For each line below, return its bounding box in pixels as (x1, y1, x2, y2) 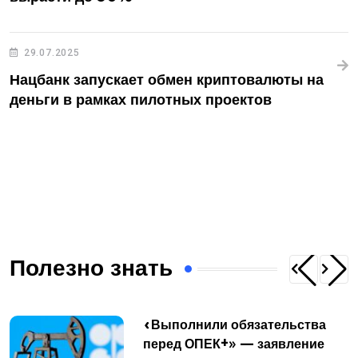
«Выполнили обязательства (143, 317, 326, 332)
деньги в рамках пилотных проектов (10, 92, 272, 109)
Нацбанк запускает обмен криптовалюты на (10, 72, 324, 89)
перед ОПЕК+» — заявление (143, 336, 324, 352)
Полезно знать (10, 256, 173, 281)
